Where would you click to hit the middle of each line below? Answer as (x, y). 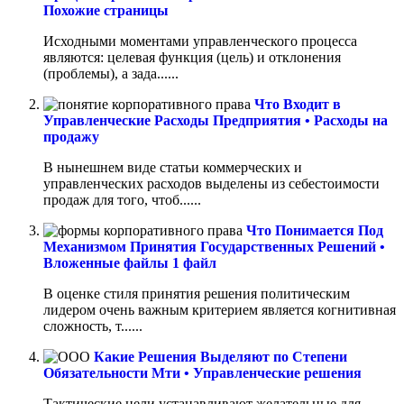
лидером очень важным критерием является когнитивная (220, 310)
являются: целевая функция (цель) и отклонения (192, 58)
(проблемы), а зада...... (111, 74)
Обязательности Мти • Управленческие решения (202, 373)
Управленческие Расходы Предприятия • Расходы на (216, 121)
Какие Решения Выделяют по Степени (220, 357)
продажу (71, 137)
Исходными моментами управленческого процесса (200, 41)
